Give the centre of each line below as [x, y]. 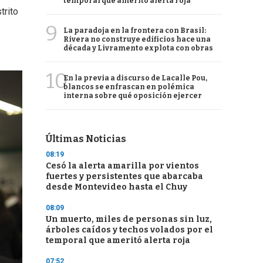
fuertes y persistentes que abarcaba [124, 176]
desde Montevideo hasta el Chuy [117, 187]
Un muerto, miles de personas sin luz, [129, 219]
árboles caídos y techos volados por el [129, 230]
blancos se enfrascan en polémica [129, 87]
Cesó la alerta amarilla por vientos [122, 166]
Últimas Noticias [86, 139]
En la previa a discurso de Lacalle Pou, [135, 78]
